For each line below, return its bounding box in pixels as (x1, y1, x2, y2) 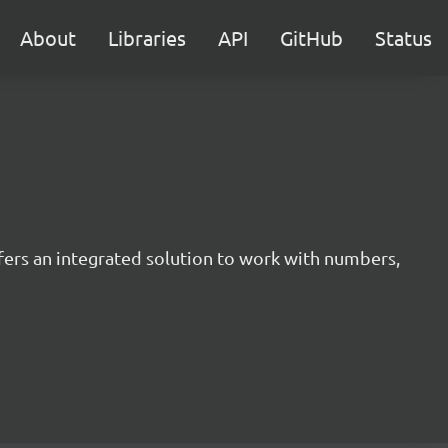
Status (375, 25, 432, 50)
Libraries (108, 25, 186, 50)
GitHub (280, 25, 343, 50)
